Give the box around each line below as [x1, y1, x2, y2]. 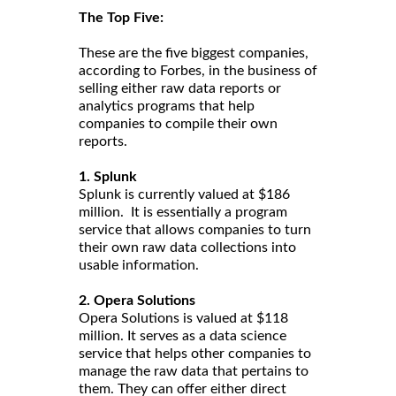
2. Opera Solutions [79, 293, 195, 308]
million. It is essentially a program [79, 204, 287, 219]
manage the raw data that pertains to [79, 363, 308, 378]
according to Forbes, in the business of [79, 63, 317, 78]
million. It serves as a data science [79, 328, 286, 343]
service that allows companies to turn [79, 222, 311, 237]
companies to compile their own [79, 116, 278, 131]
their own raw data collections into [79, 240, 296, 255]
